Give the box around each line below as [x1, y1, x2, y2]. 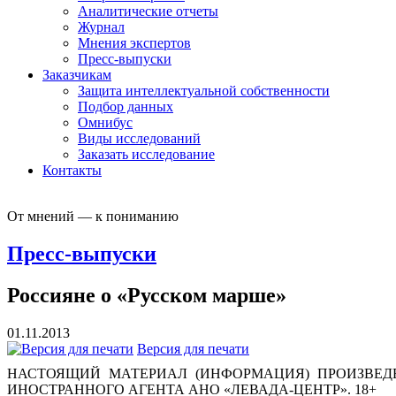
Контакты [42, 162, 102, 178]
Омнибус [78, 114, 133, 130]
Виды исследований [78, 130, 201, 146]
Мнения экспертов [78, 34, 191, 50]
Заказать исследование [78, 146, 215, 162]
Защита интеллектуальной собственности [78, 82, 330, 98]
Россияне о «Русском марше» [7, 283, 286, 307]
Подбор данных [78, 98, 173, 114]
